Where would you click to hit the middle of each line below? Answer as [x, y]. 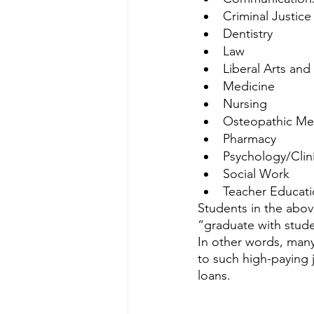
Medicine [249, 86]
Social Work [258, 174]
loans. [216, 275]
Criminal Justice [267, 16]
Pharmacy [250, 139]
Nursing [245, 104]
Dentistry [248, 34]
